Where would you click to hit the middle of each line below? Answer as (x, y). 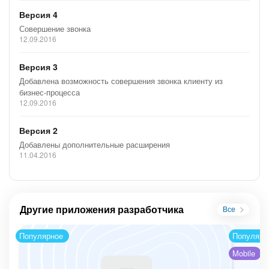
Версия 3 (38, 67)
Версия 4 (38, 15)
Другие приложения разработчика (102, 210)
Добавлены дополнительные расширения (95, 145)
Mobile (244, 253)
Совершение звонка (55, 29)
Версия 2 (38, 131)
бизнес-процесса (50, 92)
